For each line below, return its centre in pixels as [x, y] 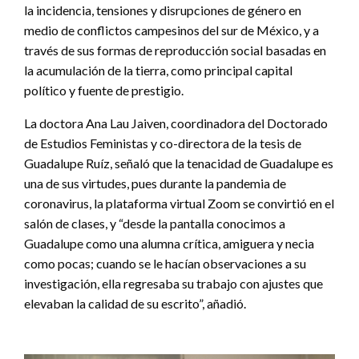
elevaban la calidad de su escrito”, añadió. [135, 303]
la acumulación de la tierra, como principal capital [158, 70]
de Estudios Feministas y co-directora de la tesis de [163, 143]
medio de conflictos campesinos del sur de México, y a [171, 30]
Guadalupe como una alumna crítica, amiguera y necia [169, 243]
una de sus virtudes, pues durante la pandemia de [155, 183]
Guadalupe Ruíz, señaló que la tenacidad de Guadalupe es [179, 163]
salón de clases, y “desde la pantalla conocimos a [155, 223]
